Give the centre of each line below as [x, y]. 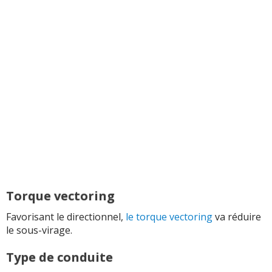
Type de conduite [59, 257]
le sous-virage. [39, 230]
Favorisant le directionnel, [66, 217]
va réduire [237, 217]
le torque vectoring [169, 217]
